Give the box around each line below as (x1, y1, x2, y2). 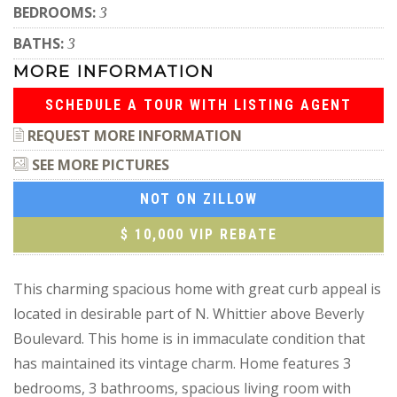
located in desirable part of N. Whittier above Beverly (13, 303, 364, 323)
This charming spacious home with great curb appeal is (13, 278, 381, 299)
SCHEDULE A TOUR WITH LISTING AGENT (45, 96, 352, 113)
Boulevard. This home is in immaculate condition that (13, 328, 365, 348)
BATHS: (13, 33, 67, 53)
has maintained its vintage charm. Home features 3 (13, 353, 351, 373)
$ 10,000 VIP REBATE (120, 225, 277, 243)
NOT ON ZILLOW (139, 190, 258, 207)
